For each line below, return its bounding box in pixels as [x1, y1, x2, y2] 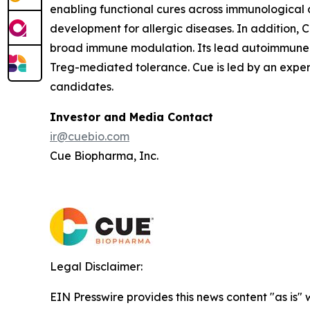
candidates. [50, 80, 113, 94]
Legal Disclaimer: [50, 259, 143, 274]
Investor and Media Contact [50, 110, 213, 125]
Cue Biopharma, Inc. [50, 149, 158, 163]
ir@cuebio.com [50, 129, 129, 144]
